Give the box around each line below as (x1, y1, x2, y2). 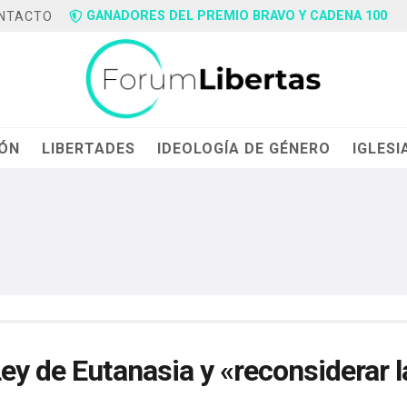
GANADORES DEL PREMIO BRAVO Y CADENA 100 (86, 8, 388, 24)
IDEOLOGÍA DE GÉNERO (157, 139, 332, 157)
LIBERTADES (42, 139, 136, 157)
